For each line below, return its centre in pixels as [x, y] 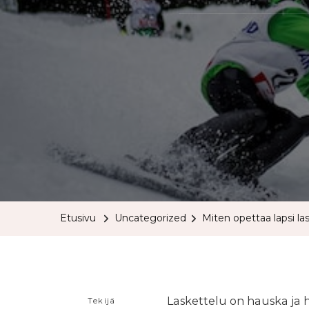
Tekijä [101, 300]
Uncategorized [150, 218]
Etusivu [78, 218]
